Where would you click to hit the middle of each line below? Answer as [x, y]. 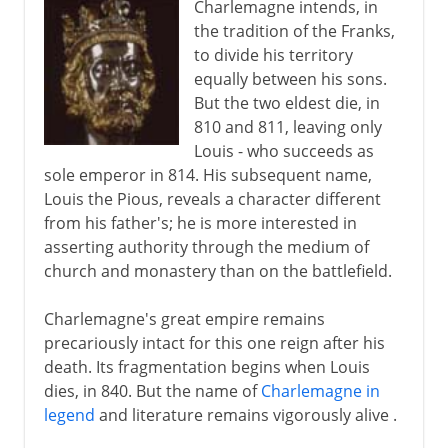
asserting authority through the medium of [206, 246]
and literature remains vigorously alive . [245, 414]
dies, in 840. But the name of [152, 390]
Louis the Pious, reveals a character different [212, 198]
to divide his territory [273, 54]
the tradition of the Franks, [294, 30]
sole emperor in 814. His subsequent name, [207, 174]
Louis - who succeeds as [283, 150]
